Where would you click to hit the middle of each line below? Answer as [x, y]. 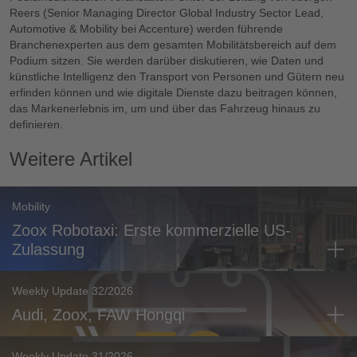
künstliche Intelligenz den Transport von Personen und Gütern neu [177, 77]
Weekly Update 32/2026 [73, 291]
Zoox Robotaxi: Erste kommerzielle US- [151, 231]
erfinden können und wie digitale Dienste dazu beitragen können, [173, 93]
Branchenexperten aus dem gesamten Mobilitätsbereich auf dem [173, 45]
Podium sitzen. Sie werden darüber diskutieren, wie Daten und [167, 61]
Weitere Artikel [71, 159]
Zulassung [48, 250]
